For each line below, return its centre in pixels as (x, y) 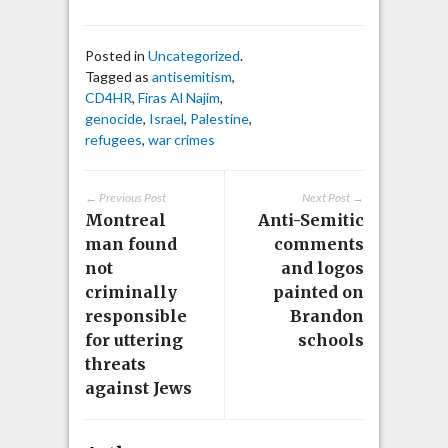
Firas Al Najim (178, 97)
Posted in (116, 55)
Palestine (219, 118)
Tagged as (118, 76)
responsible (135, 315)
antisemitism (191, 76)
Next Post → (332, 197)
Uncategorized (193, 55)
